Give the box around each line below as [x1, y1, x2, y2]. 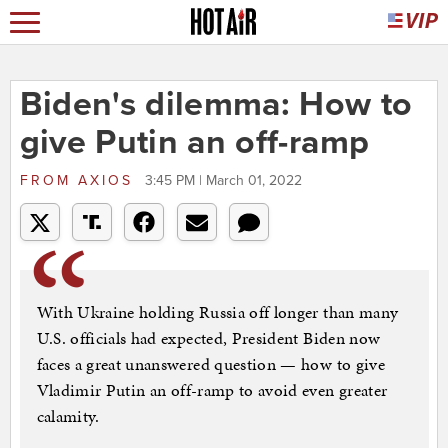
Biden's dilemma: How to [19, 84, 413, 126]
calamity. [36, 404, 100, 429]
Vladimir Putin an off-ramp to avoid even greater [36, 378, 388, 403]
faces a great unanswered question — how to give [36, 352, 385, 377]
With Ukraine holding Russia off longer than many [36, 300, 399, 325]
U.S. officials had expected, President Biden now [36, 326, 381, 351]
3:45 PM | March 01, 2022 [144, 172, 302, 190]
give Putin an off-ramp [19, 122, 370, 164]
